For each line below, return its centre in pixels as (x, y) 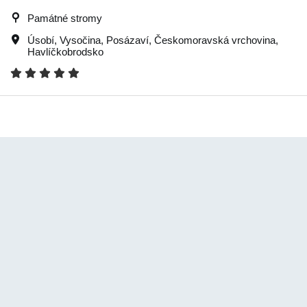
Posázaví (127, 40)
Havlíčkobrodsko (65, 52)
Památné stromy (65, 18)
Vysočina (80, 40)
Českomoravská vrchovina (215, 40)
